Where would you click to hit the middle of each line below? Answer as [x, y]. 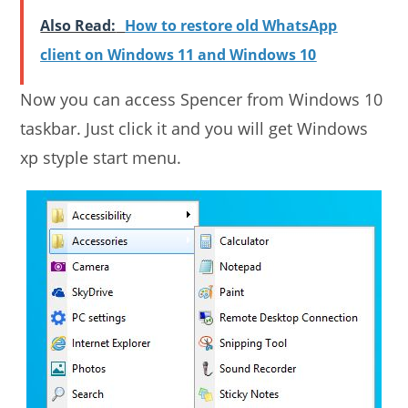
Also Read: [78, 26]
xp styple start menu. [101, 158]
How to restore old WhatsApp [231, 26]
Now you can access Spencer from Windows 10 [202, 100]
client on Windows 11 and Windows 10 [178, 55]
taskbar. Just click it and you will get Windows [194, 129]
